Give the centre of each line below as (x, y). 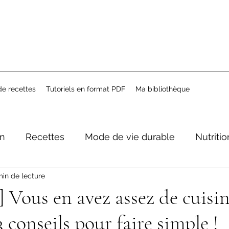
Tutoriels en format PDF (86, 89)
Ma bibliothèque (163, 89)
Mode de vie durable (130, 137)
